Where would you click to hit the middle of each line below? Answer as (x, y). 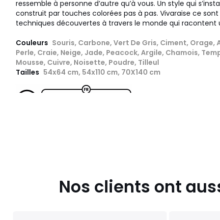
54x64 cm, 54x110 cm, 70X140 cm (102, 72)
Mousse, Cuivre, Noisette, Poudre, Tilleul (87, 63)
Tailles (28, 72)
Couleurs (33, 43)
